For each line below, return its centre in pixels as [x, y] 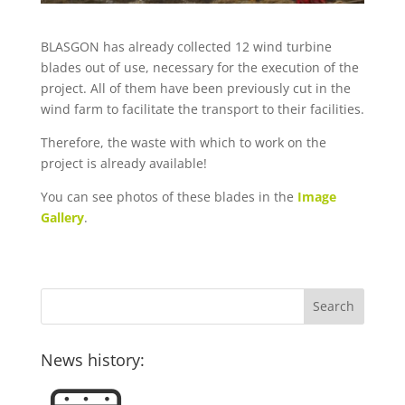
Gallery [62, 217]
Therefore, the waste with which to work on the [183, 142]
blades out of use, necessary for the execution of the [199, 67]
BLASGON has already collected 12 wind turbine [186, 46]
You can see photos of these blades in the [169, 196]
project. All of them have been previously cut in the [195, 88]
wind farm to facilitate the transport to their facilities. [202, 108]
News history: [92, 359]
